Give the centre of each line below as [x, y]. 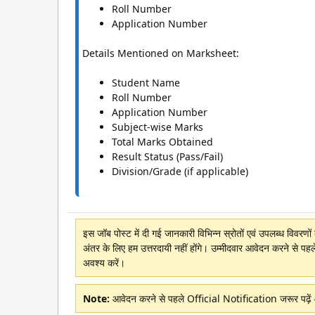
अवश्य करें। [104, 263]
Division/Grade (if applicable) [180, 171]
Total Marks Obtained [162, 142]
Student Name [146, 83]
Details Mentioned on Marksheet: [161, 53]
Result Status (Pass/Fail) [167, 156]
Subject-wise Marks [157, 127]
